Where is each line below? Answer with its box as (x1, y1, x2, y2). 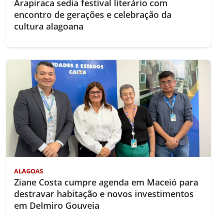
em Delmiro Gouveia (14, 199, 99, 211)
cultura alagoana (14, 20, 83, 32)
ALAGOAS (14, 166, 43, 175)
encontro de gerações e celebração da (14, 8, 171, 20)
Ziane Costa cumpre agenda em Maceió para (14, 176, 198, 188)
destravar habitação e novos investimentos (14, 187, 194, 200)
